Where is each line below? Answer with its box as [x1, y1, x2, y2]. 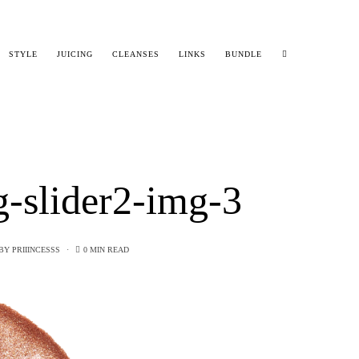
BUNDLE [225, 50, 263, 59]
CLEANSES [112, 50, 160, 59]
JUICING [57, 50, 94, 59]
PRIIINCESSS [11, 244, 60, 254]
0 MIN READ [83, 244, 129, 254]
